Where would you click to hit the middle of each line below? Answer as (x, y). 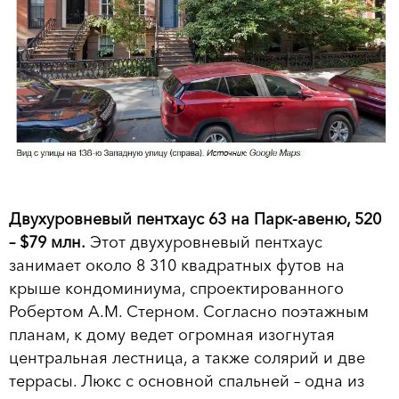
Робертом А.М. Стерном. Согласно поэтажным (189, 311)
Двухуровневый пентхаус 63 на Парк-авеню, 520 (195, 219)
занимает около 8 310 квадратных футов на (177, 265)
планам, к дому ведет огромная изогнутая (172, 334)
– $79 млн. (47, 242)
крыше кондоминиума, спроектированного (176, 288)
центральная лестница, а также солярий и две (187, 358)
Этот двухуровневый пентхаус (204, 242)
